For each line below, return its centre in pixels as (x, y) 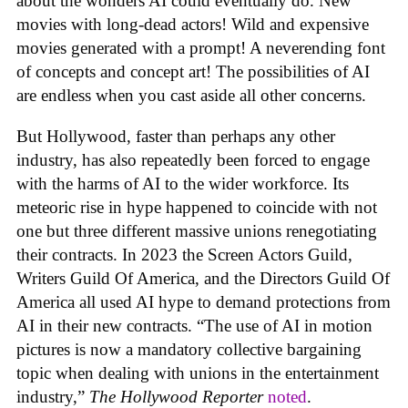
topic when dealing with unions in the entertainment (198, 372)
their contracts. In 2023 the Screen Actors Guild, (184, 254)
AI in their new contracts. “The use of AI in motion (194, 325)
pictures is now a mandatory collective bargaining (189, 349)
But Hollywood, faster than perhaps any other (176, 136)
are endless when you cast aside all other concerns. (191, 95)
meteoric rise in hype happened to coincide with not (197, 207)
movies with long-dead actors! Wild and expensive (193, 24)
